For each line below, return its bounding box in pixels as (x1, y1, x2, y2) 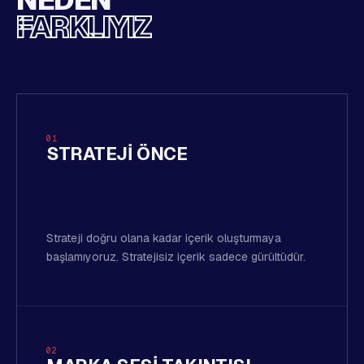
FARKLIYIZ (16, 8, 152, 46)
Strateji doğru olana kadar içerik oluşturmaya (46, 231, 281, 245)
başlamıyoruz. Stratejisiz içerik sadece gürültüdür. (46, 249, 305, 264)
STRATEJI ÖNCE (46, 142, 188, 165)
